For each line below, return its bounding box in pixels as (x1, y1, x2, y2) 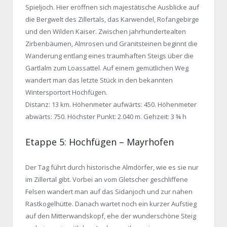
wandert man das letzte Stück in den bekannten (25, 75, 173, 85)
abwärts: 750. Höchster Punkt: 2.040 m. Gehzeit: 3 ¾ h (25, 112, 186, 122)
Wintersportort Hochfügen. (25, 88, 107, 97)
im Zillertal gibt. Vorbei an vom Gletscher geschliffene (25, 174, 188, 184)
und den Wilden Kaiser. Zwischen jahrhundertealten (25, 27, 186, 36)
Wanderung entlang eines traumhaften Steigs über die (25, 51, 194, 61)
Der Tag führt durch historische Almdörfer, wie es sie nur (25, 162, 199, 172)
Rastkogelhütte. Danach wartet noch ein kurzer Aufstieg (25, 199, 197, 208)
